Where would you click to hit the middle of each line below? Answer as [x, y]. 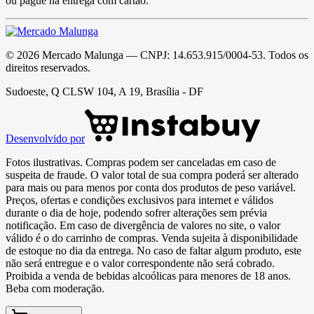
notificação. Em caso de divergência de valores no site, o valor [143, 225]
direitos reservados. [48, 67]
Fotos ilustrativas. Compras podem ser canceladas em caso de [141, 162]
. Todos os [286, 55]
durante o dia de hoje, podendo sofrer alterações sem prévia [136, 212]
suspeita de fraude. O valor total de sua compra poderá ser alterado [152, 175]
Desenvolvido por [45, 138]
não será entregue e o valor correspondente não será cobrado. [140, 263]
